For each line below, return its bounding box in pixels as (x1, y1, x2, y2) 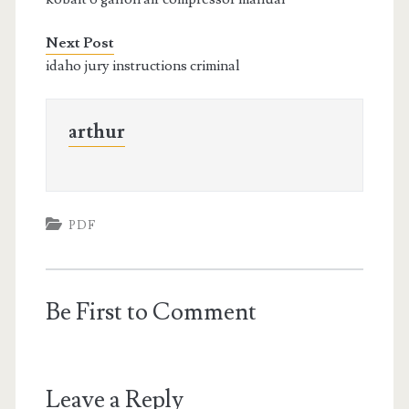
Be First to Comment (45, 297, 257, 328)
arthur (68, 120, 125, 144)
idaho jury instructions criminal (45, 57, 240, 75)
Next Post (45, 34, 114, 52)
